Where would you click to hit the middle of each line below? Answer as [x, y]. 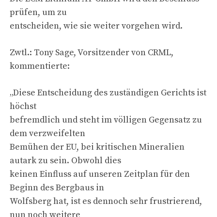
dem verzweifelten [47, 133]
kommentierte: [40, 66]
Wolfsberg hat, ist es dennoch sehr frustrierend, [106, 201]
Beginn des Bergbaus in [57, 187]
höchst [23, 106]
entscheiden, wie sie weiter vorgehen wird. [96, 26]
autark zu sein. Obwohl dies [65, 160]
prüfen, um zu [38, 12]
